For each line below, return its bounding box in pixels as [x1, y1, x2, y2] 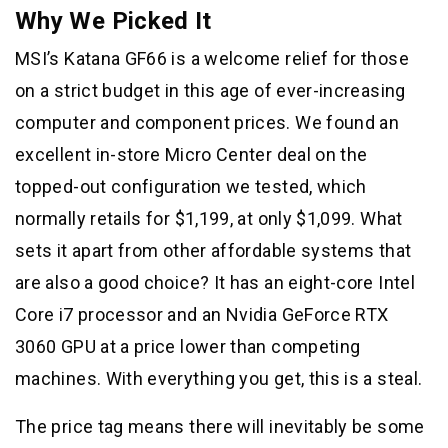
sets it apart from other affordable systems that [15, 239, 412, 261]
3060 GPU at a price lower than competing [15, 335, 361, 357]
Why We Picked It [15, 6, 212, 35]
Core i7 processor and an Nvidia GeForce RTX [15, 303, 389, 325]
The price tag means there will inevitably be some [15, 415, 425, 437]
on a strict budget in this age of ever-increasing [15, 79, 406, 101]
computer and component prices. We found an [15, 111, 400, 133]
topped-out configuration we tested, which [15, 175, 367, 197]
